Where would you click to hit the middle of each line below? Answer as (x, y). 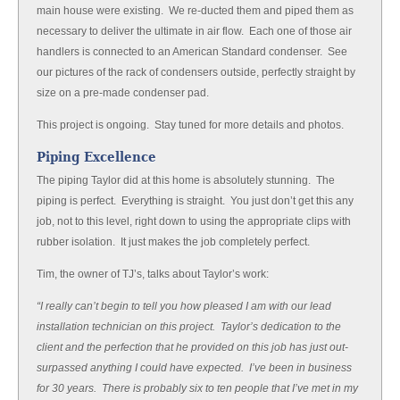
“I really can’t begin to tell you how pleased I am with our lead (184, 306)
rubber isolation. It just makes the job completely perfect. (173, 242)
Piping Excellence (96, 157)
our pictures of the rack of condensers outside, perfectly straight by (196, 72)
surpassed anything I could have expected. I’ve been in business (194, 368)
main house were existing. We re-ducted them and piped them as (195, 11)
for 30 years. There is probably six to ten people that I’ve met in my (197, 388)
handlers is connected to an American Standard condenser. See (192, 52)
